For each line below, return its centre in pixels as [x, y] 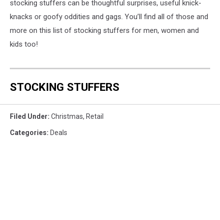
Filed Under [29, 117]
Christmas [67, 117]
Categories [28, 133]
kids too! [24, 44]
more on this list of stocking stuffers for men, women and [104, 30]
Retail [95, 117]
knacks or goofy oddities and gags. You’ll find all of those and [109, 17]
